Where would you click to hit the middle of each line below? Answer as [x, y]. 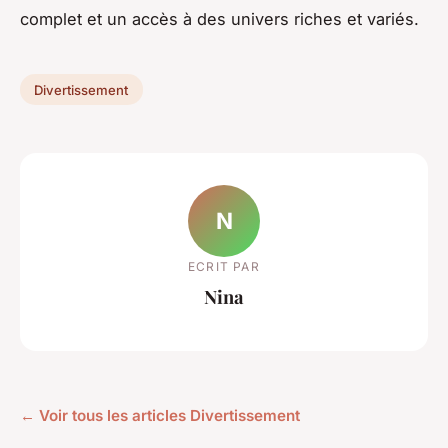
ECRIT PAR [224, 267]
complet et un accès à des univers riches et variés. [219, 18]
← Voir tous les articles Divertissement [160, 415]
